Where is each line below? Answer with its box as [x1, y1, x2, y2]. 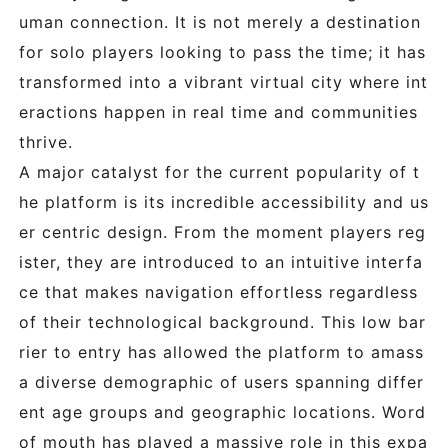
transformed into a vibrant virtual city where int [19, 72, 428, 92]
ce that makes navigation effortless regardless [19, 282, 418, 302]
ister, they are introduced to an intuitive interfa [19, 252, 423, 272]
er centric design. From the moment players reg [19, 222, 426, 242]
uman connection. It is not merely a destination [19, 12, 421, 32]
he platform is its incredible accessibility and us [19, 192, 429, 212]
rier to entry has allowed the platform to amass [19, 342, 424, 362]
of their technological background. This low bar [19, 312, 426, 332]
